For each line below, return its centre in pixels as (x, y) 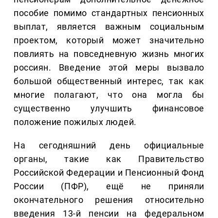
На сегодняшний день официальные (109, 145)
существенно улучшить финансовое (109, 109)
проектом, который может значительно (109, 40)
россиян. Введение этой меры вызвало (109, 68)
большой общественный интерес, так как (109, 81)
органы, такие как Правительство (109, 159)
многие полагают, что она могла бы (109, 95)
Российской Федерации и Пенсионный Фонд (109, 173)
